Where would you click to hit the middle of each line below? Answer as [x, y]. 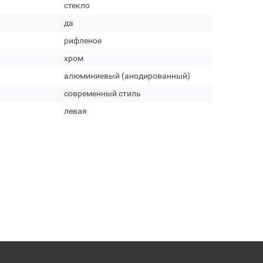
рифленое [82, 41]
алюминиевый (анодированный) [127, 76]
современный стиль [102, 93]
